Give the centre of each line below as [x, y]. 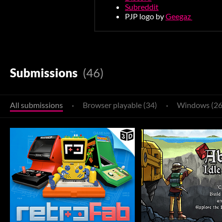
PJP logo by [145, 16]
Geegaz [179, 16]
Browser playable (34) [120, 105]
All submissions [36, 105]
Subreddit [142, 6]
